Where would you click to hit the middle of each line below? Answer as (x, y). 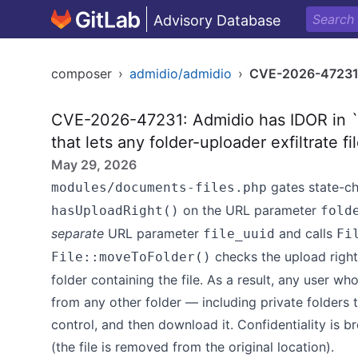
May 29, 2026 (94, 165)
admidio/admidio (181, 74)
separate (78, 233)
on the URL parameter (250, 210)
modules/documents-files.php (159, 187)
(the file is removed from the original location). (193, 347)
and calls (306, 233)
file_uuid (239, 234)
